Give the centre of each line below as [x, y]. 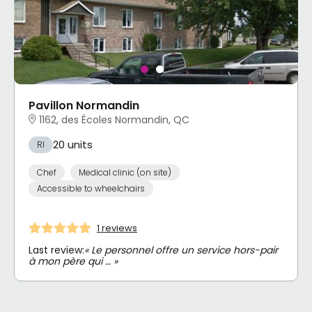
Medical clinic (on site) [125, 172]
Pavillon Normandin [84, 106]
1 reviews [117, 228]
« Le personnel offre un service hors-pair [181, 250]
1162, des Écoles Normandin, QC [114, 120]
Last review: [56, 250]
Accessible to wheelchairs [91, 189]
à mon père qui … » [73, 262]
